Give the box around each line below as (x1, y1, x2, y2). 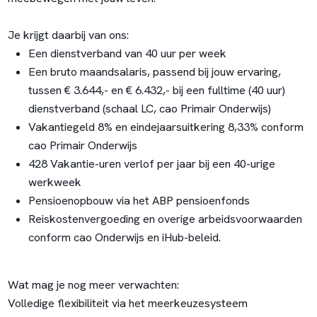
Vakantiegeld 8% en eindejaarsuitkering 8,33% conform (28, 120, 304, 135)
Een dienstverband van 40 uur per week (28, 46, 226, 62)
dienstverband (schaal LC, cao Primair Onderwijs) (28, 101, 271, 117)
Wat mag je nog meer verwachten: (7, 277, 179, 292)
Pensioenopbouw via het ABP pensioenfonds (28, 193, 250, 209)
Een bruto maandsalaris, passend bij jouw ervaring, (28, 64, 281, 80)
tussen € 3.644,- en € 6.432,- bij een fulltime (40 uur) (28, 83, 285, 98)
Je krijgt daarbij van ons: (7, 28, 129, 43)
